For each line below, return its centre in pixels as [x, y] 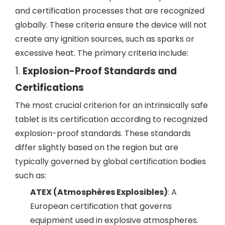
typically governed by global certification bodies [110, 161]
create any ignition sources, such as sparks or [105, 39]
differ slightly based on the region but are [97, 147]
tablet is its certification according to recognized [111, 119]
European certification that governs [101, 206]
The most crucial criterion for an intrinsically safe [111, 105]
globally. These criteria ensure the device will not [111, 25]
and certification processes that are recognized [110, 11]
